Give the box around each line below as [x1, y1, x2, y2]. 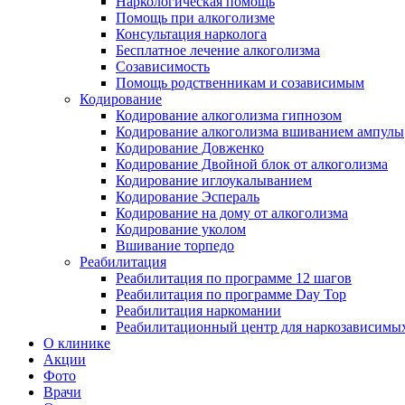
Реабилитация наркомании [116, 303, 281, 318]
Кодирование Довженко [116, 140, 264, 155]
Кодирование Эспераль [116, 189, 259, 204]
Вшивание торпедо [116, 238, 234, 253]
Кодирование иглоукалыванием [116, 173, 312, 188]
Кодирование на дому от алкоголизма [116, 205, 348, 221]
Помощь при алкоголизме [116, 10, 275, 25]
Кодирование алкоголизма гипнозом [116, 108, 342, 123]
